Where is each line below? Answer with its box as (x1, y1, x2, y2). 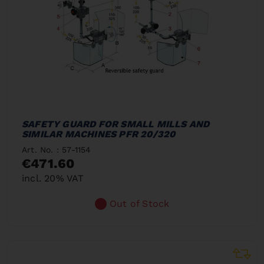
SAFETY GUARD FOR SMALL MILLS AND (22, 118, 210, 130)
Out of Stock (110, 198, 170, 209)
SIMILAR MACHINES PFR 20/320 (22, 128, 176, 140)
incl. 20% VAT (22, 173, 84, 184)
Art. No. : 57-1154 (22, 145, 91, 154)
